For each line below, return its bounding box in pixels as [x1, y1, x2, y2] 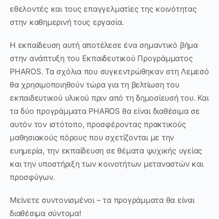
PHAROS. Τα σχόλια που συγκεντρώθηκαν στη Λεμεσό [10, 66, 209, 76]
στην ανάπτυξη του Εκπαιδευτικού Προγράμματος [10, 53, 193, 63]
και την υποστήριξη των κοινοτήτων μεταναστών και [10, 158, 203, 169]
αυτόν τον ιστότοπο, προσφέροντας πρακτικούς [10, 119, 186, 129]
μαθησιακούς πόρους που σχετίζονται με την [10, 132, 175, 142]
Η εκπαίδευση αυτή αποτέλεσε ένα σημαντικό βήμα [10, 40, 198, 50]
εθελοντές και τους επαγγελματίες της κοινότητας [10, 3, 197, 14]
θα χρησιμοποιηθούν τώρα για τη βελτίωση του [10, 79, 179, 89]
